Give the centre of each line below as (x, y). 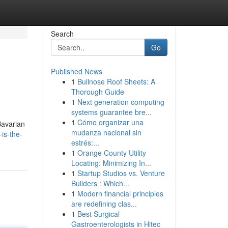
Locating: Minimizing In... (111, 163)
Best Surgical (98, 214)
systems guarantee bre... (111, 112)
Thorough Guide (97, 92)
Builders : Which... (100, 183)
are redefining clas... (104, 204)
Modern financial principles (120, 193)
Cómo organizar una (110, 122)
